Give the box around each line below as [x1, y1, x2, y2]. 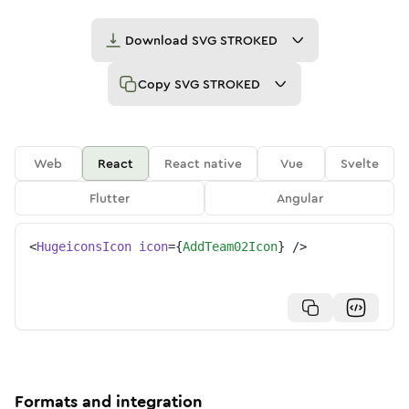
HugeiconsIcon [37, 239, 131, 254]
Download [124, 31, 192, 49]
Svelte [341, 154, 380, 173]
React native [164, 154, 243, 173]
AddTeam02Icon [183, 239, 278, 254]
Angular [276, 189, 323, 207]
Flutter [89, 189, 130, 207]
